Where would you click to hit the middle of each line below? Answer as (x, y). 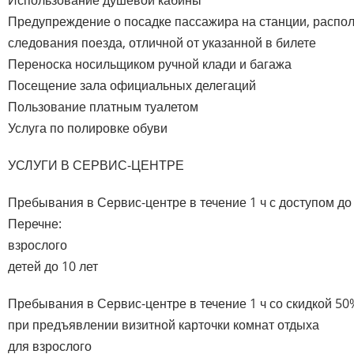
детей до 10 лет (53, 266)
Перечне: (35, 223)
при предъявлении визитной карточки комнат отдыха (164, 324)
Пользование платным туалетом (103, 106)
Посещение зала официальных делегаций (132, 85)
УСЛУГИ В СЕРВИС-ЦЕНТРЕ (96, 165)
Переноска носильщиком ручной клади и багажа (150, 64)
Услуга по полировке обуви (88, 128)
